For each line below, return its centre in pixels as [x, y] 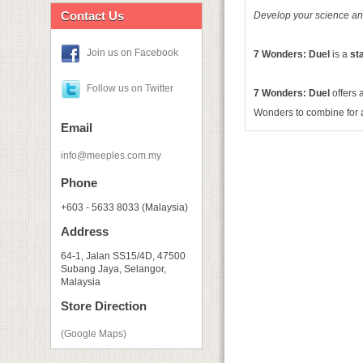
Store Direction [104, 306]
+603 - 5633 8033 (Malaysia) [124, 207]
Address [85, 231]
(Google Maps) [94, 334]
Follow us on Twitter [130, 89]
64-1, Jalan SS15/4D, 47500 [123, 256]
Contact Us [92, 16]
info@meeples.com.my [111, 156]
